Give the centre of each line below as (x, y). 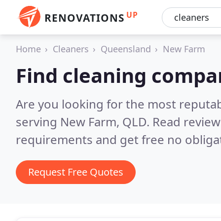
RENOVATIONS (84, 18)
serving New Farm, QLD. (84, 122)
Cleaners (71, 49)
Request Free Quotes (76, 172)
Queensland (126, 49)
